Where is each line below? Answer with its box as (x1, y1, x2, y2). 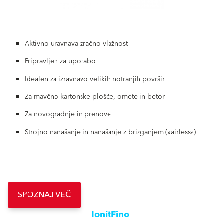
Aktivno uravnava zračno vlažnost (25, 38, 128, 50)
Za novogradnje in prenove (25, 109, 111, 121)
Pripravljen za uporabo (25, 55, 96, 68)
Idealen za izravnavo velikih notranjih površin (25, 73, 166, 85)
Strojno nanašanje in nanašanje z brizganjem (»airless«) (25, 126, 196, 138)
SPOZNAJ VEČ (18, 188, 71, 202)
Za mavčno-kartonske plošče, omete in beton (25, 91, 166, 103)
